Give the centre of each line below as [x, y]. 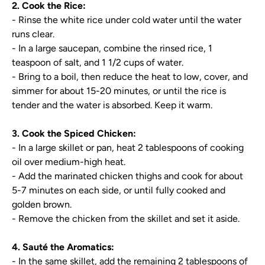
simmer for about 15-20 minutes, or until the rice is [119, 91]
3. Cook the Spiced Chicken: [74, 133]
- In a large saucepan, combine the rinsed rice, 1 [112, 48]
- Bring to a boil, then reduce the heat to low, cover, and [130, 77]
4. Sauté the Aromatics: [63, 247]
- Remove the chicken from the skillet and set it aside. [126, 219]
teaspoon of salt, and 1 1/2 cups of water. [98, 62]
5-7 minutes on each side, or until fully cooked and [119, 190]
